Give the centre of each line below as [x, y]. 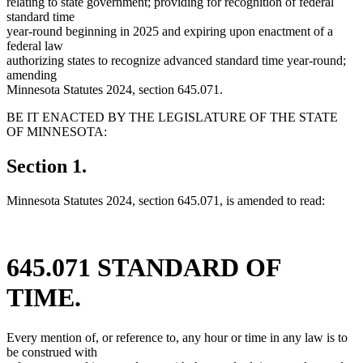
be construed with [52, 352]
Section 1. [47, 166]
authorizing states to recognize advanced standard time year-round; [176, 61]
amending [32, 75]
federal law [35, 46]
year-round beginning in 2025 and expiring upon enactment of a [170, 32]
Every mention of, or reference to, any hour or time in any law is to [177, 337]
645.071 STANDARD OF [144, 268]
